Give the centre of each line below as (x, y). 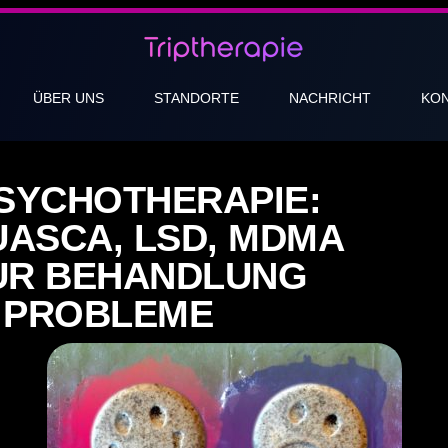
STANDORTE (196, 98)
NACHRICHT (330, 98)
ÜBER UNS (68, 98)
